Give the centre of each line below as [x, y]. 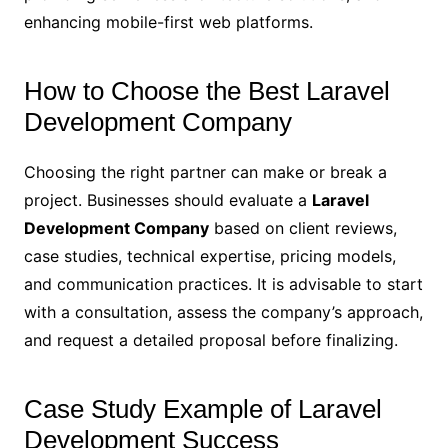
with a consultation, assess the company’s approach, [223, 312]
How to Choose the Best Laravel [206, 91]
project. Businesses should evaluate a [167, 200]
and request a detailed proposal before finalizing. [210, 340]
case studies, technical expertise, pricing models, [209, 256]
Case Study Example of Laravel [202, 409]
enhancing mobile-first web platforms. [168, 22]
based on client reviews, [302, 228]
